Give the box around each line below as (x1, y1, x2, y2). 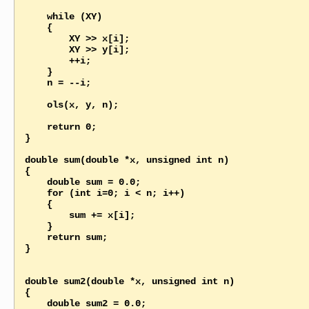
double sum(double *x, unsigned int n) (24, 154, 229, 166)
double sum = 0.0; (24, 176, 47, 188)
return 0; (24, 121, 47, 132)
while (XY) (24, 10, 47, 22)
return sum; (24, 231, 47, 243)
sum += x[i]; (24, 209, 69, 221)
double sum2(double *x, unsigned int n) (24, 275, 235, 287)
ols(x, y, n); (24, 99, 47, 110)
